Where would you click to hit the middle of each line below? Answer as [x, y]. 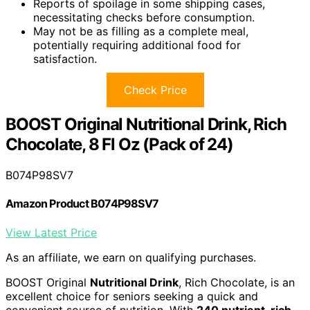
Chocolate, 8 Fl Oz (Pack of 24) [119, 145]
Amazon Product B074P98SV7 [82, 204]
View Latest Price [51, 232]
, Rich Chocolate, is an [237, 282]
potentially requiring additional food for [137, 45]
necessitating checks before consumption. [144, 18]
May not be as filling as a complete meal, [141, 31]
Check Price [155, 90]
